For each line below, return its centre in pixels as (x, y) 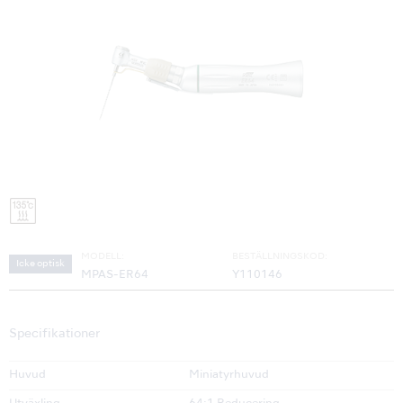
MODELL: (103, 257)
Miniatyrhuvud (229, 376)
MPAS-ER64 (115, 276)
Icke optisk (40, 264)
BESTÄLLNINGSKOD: (280, 257)
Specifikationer (54, 335)
